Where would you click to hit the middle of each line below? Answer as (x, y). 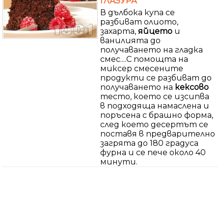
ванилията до (130, 40)
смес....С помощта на (144, 59)
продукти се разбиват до (156, 78)
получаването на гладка (151, 50)
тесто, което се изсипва (155, 96)
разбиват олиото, (139, 22)
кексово (192, 87)
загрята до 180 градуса (149, 143)
